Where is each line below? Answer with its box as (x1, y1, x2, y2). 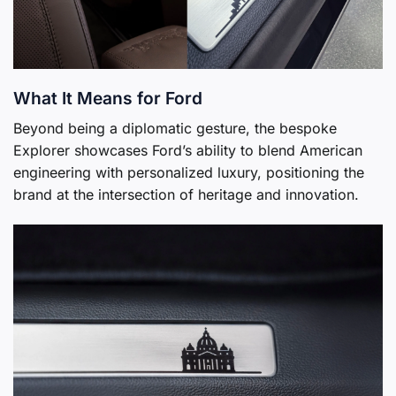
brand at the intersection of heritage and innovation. (13, 185, 359, 203)
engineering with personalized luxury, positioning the (13, 163, 364, 181)
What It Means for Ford (13, 88, 202, 110)
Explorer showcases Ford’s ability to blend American (13, 141, 362, 159)
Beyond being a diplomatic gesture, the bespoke (13, 118, 337, 137)
